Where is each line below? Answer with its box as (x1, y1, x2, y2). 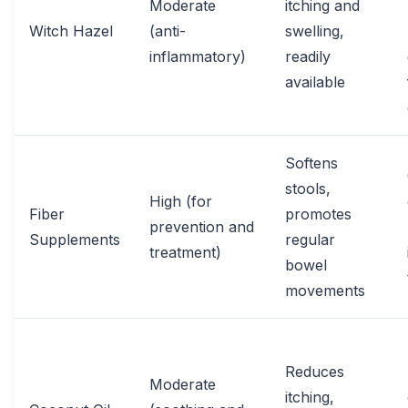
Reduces (285, 362, 344, 382)
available (285, 73, 345, 92)
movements (285, 281, 365, 301)
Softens (285, 154, 338, 173)
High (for (149, 192, 212, 211)
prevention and (149, 218, 254, 237)
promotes (285, 205, 352, 224)
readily (285, 47, 331, 66)
